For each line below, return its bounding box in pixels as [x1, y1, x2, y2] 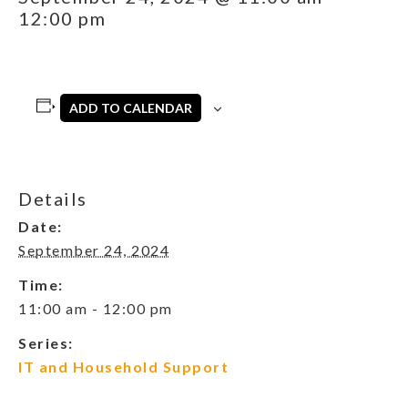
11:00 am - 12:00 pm [18, 300, 173, 318]
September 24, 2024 [18, 241, 169, 260]
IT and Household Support [18, 358, 229, 376]
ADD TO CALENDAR [69, 100, 193, 117]
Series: [18, 334, 74, 352]
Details [18, 188, 87, 210]
